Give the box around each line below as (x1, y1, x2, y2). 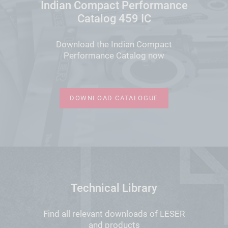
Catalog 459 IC (77, 12, 151, 25)
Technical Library (71, 181, 157, 194)
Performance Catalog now (64, 50, 164, 61)
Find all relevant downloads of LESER (43, 208, 185, 219)
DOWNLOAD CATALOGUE (70, 94, 158, 102)
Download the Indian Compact (56, 39, 172, 49)
